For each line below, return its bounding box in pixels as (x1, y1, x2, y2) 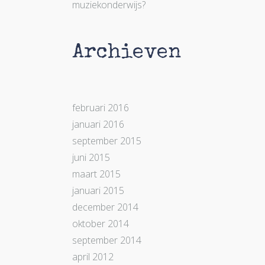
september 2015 (72, 134, 141, 148)
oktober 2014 (72, 217, 129, 231)
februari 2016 (72, 101, 129, 115)
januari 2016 (72, 118, 124, 131)
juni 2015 (72, 151, 110, 164)
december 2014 (72, 201, 138, 214)
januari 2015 (72, 184, 124, 198)
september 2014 (72, 234, 141, 247)
